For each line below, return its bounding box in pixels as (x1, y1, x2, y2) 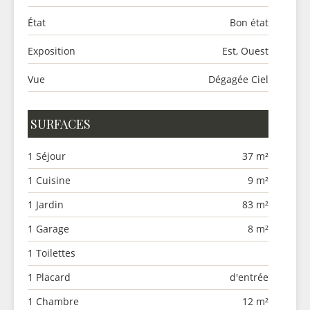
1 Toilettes (28, 246, 75, 259)
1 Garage (28, 222, 69, 235)
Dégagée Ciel (208, 73, 268, 86)
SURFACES (30, 116, 91, 132)
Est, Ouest (222, 44, 268, 57)
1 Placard (28, 271, 71, 284)
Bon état (230, 16, 268, 29)
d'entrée (230, 271, 268, 284)
